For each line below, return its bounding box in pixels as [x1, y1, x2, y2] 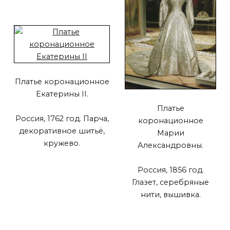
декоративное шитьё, [19, 126, 105, 136]
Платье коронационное [14, 77, 109, 87]
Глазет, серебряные [132, 178, 209, 187]
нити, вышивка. [140, 190, 201, 200]
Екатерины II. [35, 89, 88, 99]
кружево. [44, 139, 80, 148]
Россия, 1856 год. [137, 165, 204, 175]
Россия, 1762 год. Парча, [15, 114, 109, 124]
